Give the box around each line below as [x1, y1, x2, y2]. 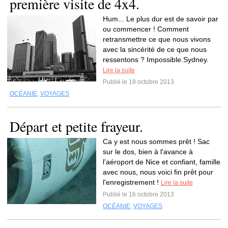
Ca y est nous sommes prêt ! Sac [103, 137, 210, 146]
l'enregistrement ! [103, 178, 161, 186]
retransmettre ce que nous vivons [103, 35, 211, 43]
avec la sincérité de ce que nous [103, 45, 207, 53]
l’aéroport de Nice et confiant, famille [103, 158, 220, 166]
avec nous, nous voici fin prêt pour [103, 168, 213, 176]
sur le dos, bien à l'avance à [103, 148, 193, 156]
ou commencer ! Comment [103, 25, 189, 33]
